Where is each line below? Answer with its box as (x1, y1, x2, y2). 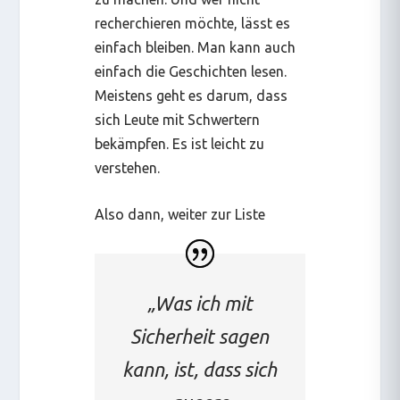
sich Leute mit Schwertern (95, 111, 261, 128)
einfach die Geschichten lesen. (95, 62, 287, 79)
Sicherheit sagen (130, 324, 270, 347)
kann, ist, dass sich (122, 357, 278, 380)
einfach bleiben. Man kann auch (95, 38, 296, 55)
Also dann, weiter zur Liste (95, 206, 266, 223)
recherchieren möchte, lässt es (95, 14, 291, 31)
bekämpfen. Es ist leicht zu (95, 135, 265, 152)
